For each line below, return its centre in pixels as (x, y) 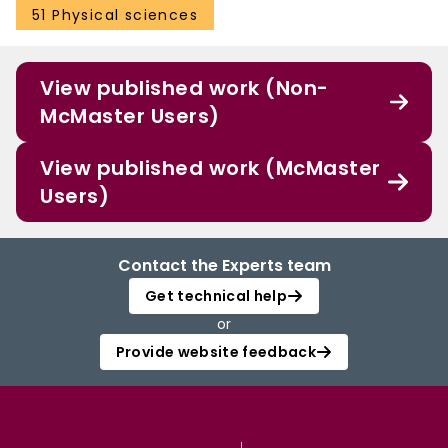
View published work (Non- (184, 88)
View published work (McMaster (210, 168)
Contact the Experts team (224, 266)
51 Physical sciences (115, 15)
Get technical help (216, 296)
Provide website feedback (216, 352)
